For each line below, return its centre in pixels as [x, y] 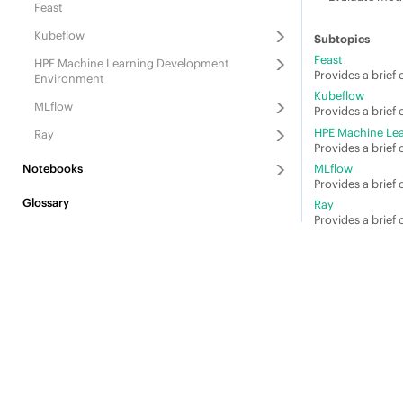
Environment [69, 78]
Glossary [45, 202]
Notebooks [52, 168]
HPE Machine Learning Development [131, 63]
